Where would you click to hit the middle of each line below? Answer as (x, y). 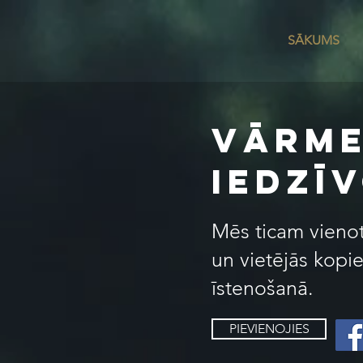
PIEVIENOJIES (269, 329)
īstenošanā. (265, 288)
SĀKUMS (314, 40)
